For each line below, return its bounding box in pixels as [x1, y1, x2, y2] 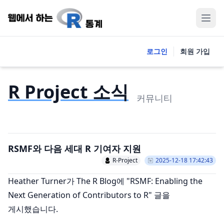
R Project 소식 [8, 79, 128, 104]
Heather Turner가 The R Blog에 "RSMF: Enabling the [8, 175, 202, 186]
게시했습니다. [8, 203, 58, 214]
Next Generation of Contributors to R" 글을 [8, 189, 170, 200]
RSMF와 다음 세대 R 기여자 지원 [8, 142, 141, 154]
